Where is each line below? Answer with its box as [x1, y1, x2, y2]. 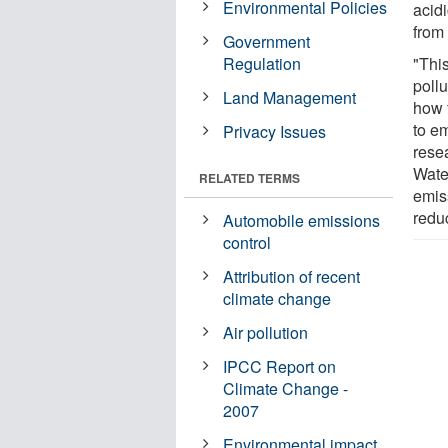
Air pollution [223, 320, 309, 344]
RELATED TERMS [199, 168, 300, 187]
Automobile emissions [223, 208, 381, 232]
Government [223, 29, 311, 53]
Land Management [223, 85, 357, 109]
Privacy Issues [223, 119, 327, 143]
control [223, 230, 272, 254]
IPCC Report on [223, 354, 337, 378]
